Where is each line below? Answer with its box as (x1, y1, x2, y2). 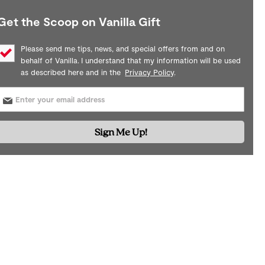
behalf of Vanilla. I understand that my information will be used (21, 56, 241, 65)
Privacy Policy (125, 67, 174, 77)
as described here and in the (21, 67, 125, 77)
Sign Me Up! (94, 125, 147, 138)
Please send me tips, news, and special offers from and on (21, 44, 225, 53)
